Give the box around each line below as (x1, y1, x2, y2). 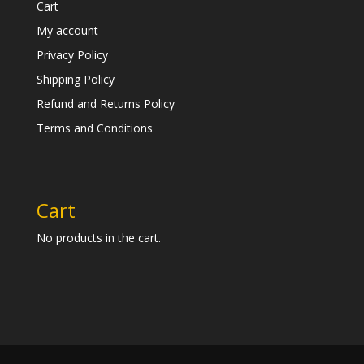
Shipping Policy (36, 71, 115, 87)
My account (36, 22, 98, 38)
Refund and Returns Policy (36, 95, 175, 111)
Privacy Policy (36, 46, 108, 63)
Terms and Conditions (36, 119, 153, 136)
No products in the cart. (36, 229, 161, 245)
